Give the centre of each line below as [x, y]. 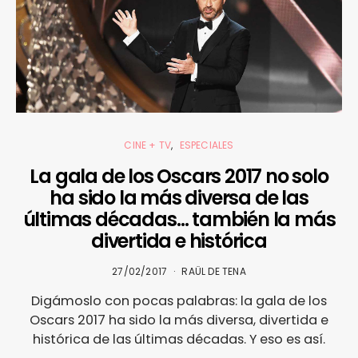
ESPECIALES [207, 145]
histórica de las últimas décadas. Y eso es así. [179, 340]
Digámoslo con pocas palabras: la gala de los [179, 301]
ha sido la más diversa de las [179, 198]
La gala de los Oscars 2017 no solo [179, 177]
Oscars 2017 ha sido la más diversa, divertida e [179, 320]
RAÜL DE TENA [214, 272]
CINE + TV [148, 145]
